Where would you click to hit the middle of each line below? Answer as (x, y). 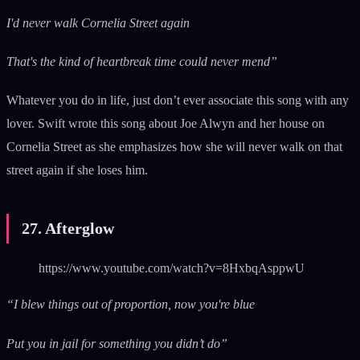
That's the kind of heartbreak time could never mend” (142, 62)
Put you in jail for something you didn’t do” (117, 343)
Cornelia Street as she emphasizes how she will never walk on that (174, 147)
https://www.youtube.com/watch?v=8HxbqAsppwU (172, 268)
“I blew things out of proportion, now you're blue (131, 305)
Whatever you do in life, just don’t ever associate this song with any (178, 100)
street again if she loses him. (79, 170)
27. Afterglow (70, 229)
